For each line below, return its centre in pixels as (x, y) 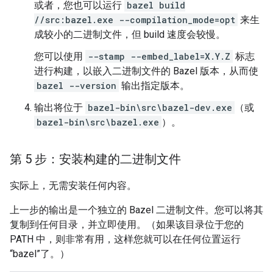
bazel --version (76, 86)
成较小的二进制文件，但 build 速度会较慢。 (130, 34)
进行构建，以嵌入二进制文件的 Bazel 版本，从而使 (146, 71)
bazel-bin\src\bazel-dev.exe (160, 108)
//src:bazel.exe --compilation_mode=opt (135, 20)
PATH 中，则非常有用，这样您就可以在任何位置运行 (125, 239)
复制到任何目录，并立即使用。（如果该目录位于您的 (127, 225)
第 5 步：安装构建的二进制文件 (95, 159)
